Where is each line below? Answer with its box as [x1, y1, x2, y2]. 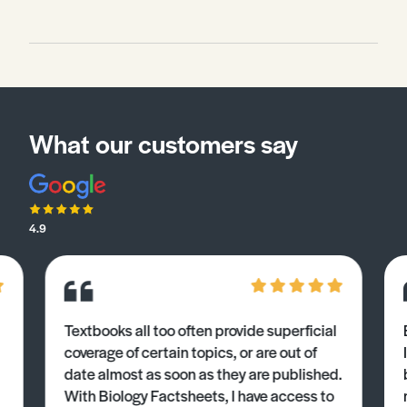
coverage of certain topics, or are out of [64, 340, 317, 362]
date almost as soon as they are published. [64, 362, 342, 384]
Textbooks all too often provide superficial [64, 318, 337, 341]
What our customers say [29, 124, 298, 161]
